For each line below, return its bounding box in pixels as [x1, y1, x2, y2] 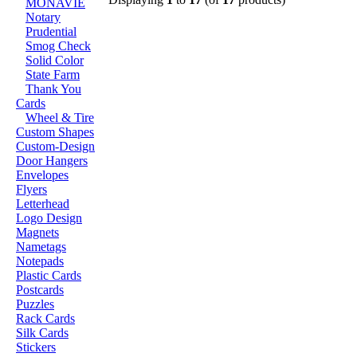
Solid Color [25, 53, 84, 67]
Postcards [16, 283, 64, 296]
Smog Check [25, 39, 91, 53]
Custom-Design [16, 139, 95, 153]
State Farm [25, 68, 80, 81]
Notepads [16, 254, 64, 268]
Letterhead [16, 197, 69, 210]
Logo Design [16, 211, 82, 225]
